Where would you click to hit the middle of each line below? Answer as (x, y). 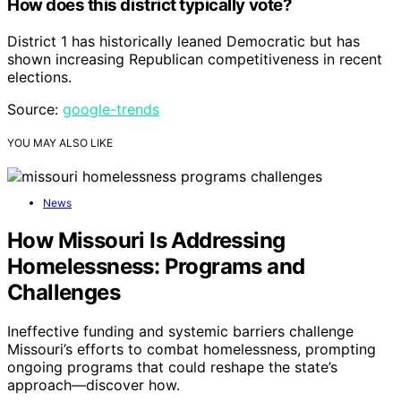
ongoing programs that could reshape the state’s (172, 367)
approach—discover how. (94, 385)
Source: (35, 109)
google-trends (111, 109)
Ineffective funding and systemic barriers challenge (180, 332)
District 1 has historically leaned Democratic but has (183, 41)
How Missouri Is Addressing (146, 240)
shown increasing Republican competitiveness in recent (195, 59)
